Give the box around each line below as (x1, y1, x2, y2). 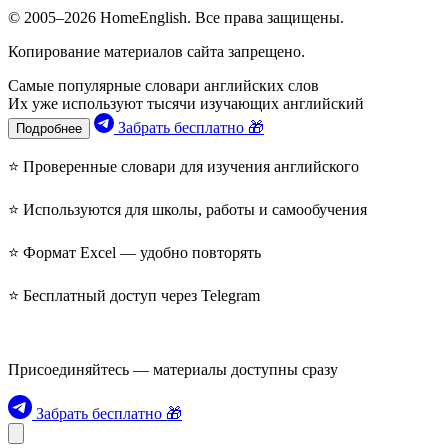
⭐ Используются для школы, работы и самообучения (8, 200, 367, 218)
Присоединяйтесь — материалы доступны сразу (8, 360, 338, 378)
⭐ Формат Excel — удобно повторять (8, 243, 261, 261)
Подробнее (16, 120, 82, 136)
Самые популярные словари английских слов (8, 76, 319, 94)
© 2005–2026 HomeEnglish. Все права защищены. (8, 8, 344, 26)
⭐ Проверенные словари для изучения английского (8, 157, 359, 175)
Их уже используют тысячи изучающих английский (8, 94, 364, 112)
